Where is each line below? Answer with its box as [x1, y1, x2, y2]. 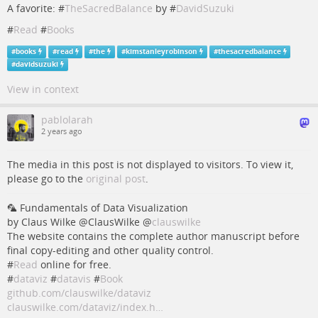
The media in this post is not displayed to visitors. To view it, [7, 158, 293, 172]
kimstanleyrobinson [125, 47, 197, 57]
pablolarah [41, 113, 93, 127]
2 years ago [41, 126, 82, 137]
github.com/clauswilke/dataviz [7, 286, 151, 300]
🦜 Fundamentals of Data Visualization [7, 201, 188, 215]
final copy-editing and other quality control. [7, 243, 214, 258]
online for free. [38, 258, 111, 272]
